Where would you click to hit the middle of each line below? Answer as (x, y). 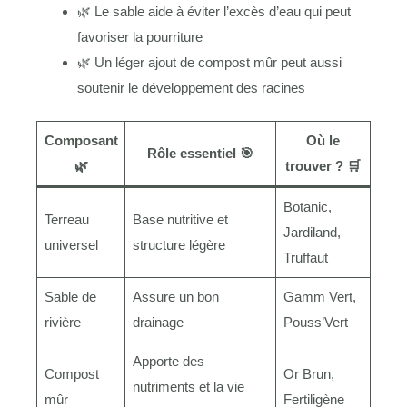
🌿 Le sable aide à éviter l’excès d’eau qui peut (214, 11)
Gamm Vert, (319, 297)
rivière (62, 323)
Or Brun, (308, 374)
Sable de (70, 297)
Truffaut (305, 258)
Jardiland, (312, 233)
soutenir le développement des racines (191, 87)
